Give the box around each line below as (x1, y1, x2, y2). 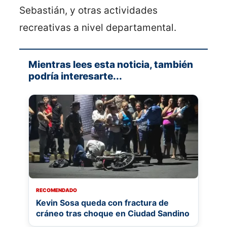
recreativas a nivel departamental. (19, 21, 176, 33)
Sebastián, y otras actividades (19, 4, 158, 16)
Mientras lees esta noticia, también (28, 58, 193, 70)
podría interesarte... (28, 70, 122, 82)
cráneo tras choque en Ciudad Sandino (36, 208, 190, 218)
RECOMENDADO (36, 186, 77, 193)
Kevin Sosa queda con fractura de (36, 197, 169, 208)
